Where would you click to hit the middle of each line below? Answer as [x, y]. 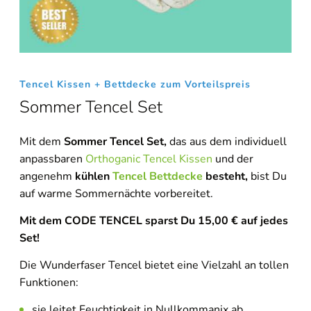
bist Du [269, 176]
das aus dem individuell [228, 142]
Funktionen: [49, 283]
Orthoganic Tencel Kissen [149, 159]
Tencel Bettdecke [158, 176]
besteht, [227, 176]
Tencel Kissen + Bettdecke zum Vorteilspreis [135, 84]
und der [233, 159]
